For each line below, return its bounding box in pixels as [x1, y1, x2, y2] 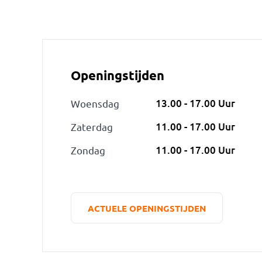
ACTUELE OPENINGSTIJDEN [87, 202, 206, 214]
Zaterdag [70, 120, 113, 133]
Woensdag [70, 97, 119, 109]
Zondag [70, 144, 105, 156]
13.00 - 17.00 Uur [155, 96, 235, 110]
